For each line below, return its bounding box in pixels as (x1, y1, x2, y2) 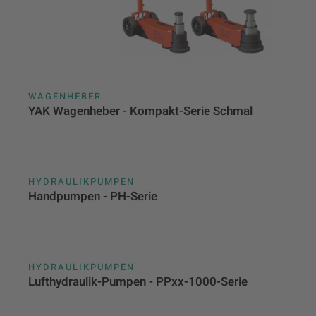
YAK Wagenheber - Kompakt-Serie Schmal (28, 102, 253, 121)
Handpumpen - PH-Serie (28, 188, 157, 206)
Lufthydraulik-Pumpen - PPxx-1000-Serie (28, 273, 248, 291)
